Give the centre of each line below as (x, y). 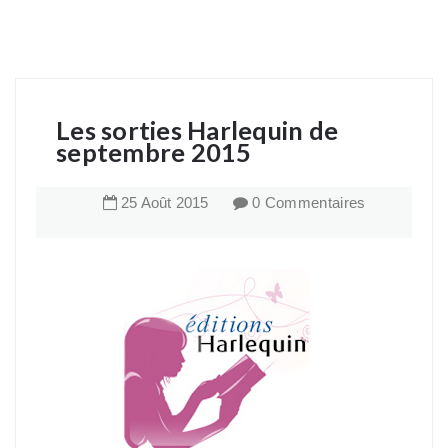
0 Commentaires (309, 202)
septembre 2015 (154, 152)
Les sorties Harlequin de (197, 130)
